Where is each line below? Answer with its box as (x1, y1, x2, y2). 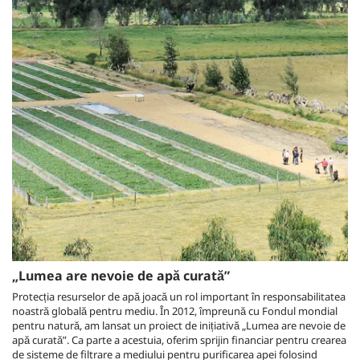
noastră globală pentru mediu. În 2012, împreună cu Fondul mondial (12, 304, 337, 318)
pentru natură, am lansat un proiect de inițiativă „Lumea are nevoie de (12, 318, 346, 333)
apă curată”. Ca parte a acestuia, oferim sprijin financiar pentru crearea (12, 333, 346, 347)
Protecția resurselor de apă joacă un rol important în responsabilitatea (12, 289, 346, 304)
